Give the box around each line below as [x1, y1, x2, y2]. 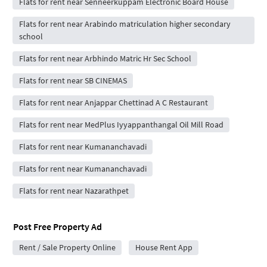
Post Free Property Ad [13, 221, 102, 232]
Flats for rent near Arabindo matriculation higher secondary [18, 18, 231, 29]
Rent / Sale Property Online [18, 242, 116, 253]
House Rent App [135, 242, 193, 253]
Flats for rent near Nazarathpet [18, 185, 129, 196]
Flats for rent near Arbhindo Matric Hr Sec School [18, 53, 191, 64]
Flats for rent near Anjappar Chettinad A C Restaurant [18, 97, 208, 108]
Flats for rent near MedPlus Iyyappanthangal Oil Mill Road [18, 119, 223, 130]
